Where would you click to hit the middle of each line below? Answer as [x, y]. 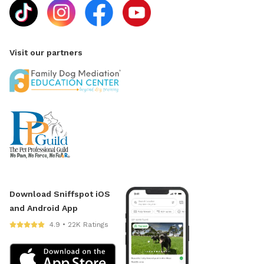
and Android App [44, 208]
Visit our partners [46, 53]
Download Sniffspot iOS [60, 194]
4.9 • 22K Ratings [79, 225]
